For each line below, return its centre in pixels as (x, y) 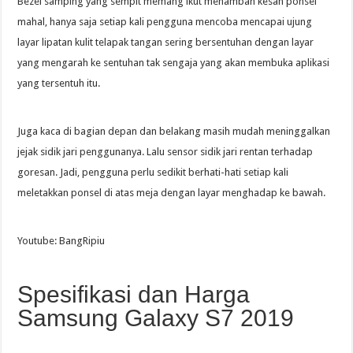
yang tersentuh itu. (59, 84)
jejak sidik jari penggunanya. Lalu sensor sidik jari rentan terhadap (165, 152)
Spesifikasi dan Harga (134, 295)
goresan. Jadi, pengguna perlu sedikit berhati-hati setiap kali (153, 173)
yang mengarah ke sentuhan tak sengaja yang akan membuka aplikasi (174, 63)
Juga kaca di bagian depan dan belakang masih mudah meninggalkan (174, 132)
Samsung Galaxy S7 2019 (156, 318)
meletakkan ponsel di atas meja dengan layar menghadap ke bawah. (172, 193)
